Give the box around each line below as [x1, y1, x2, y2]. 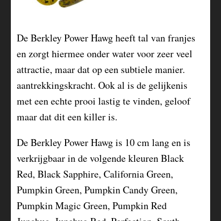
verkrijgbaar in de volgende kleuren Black [17, 151, 184, 165]
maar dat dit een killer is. [17, 110, 118, 123]
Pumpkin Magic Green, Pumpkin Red [17, 198, 167, 212]
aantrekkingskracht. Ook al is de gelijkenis [17, 78, 188, 92]
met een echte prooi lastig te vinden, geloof [17, 94, 191, 108]
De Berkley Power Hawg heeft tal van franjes [17, 31, 196, 44]
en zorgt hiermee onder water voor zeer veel [17, 46, 193, 60]
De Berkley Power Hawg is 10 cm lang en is [17, 135, 191, 149]
